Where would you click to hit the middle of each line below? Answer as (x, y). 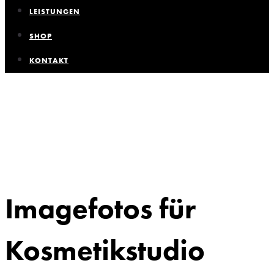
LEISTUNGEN (55, 11)
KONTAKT (49, 60)
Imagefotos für (100, 208)
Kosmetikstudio (105, 250)
